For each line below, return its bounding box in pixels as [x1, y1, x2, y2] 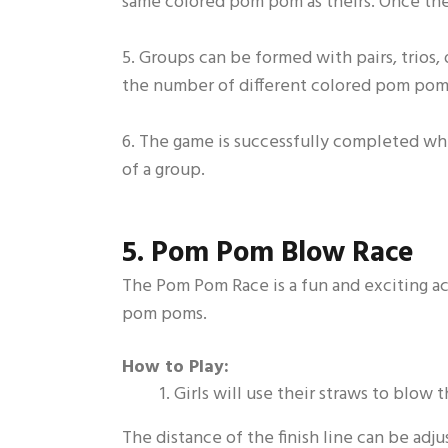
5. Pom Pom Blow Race [122, 230, 414, 277]
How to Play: [122, 352, 229, 382]
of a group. [122, 156, 205, 186]
